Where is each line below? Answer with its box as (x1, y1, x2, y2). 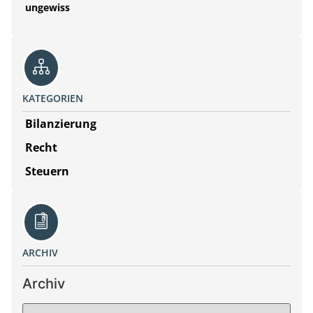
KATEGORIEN (22, 92, 83, 105)
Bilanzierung (25, 116, 96, 132)
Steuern (25, 163, 69, 180)
